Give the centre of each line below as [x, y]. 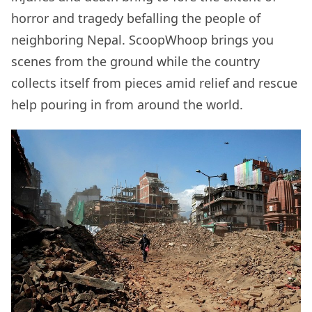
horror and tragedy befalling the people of [136, 18]
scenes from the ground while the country [135, 62]
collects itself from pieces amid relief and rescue [154, 83]
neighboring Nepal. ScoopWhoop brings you [142, 40]
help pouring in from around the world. [127, 105]
